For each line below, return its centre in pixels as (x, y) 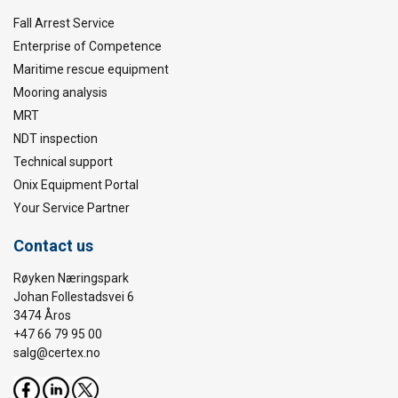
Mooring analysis (60, 92)
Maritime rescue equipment (91, 69)
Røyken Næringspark (71, 278)
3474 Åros (42, 315)
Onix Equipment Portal (76, 184)
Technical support (63, 161)
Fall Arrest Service (64, 23)
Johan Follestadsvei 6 (74, 296)
